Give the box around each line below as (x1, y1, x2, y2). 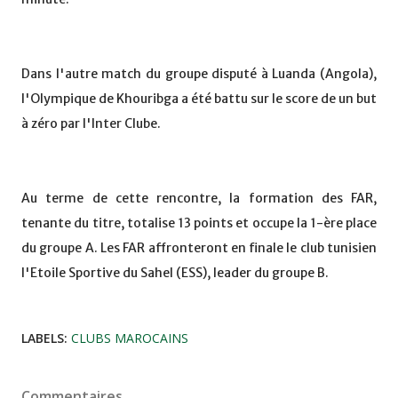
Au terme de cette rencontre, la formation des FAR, (21, 190, 377, 207)
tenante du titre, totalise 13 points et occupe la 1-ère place (21, 215, 377, 232)
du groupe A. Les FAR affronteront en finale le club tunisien (21, 240, 377, 257)
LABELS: (21, 330, 68, 347)
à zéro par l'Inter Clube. (21, 115, 161, 132)
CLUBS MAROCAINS (71, 330, 188, 347)
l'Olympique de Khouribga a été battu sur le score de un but (21, 91, 377, 107)
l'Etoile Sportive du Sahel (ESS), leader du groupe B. (21, 265, 329, 282)
